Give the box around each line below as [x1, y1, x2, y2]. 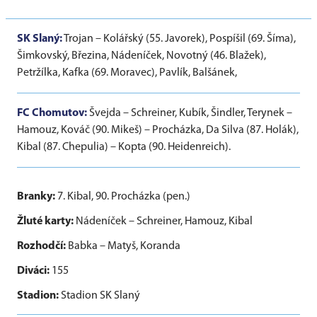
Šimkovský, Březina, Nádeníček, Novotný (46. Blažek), [17, 50, 266, 62]
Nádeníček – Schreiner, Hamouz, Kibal [74, 216, 253, 228]
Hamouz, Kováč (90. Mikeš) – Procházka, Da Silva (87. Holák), [17, 125, 299, 137]
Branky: [17, 191, 55, 203]
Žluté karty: [17, 216, 74, 228]
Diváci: [17, 265, 52, 277]
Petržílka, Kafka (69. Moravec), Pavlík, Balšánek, [17, 67, 237, 79]
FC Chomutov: [17, 108, 87, 120]
